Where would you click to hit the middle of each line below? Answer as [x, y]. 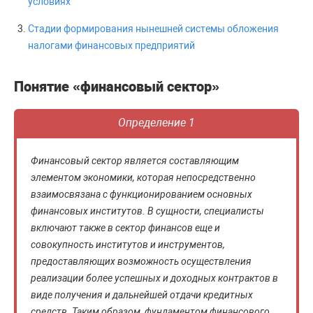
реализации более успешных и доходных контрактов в [154, 278]
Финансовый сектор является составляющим [135, 161]
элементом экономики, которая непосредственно [143, 177]
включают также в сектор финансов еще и [125, 228]
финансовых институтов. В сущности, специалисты [147, 211]
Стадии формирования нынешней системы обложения [153, 29]
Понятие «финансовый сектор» [117, 87]
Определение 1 [156, 123]
